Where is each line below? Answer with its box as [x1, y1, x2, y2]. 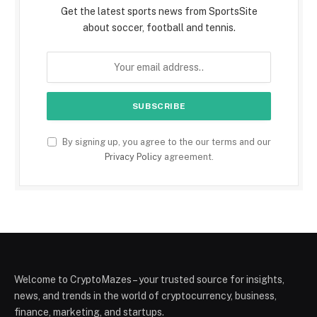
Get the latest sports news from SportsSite [60, 6, 258, 18]
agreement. [161, 151, 214, 163]
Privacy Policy [104, 151, 162, 163]
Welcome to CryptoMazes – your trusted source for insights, [14, 274, 284, 286]
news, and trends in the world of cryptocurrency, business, [14, 290, 277, 302]
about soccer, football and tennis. [82, 22, 236, 34]
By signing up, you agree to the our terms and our [59, 137, 271, 148]
